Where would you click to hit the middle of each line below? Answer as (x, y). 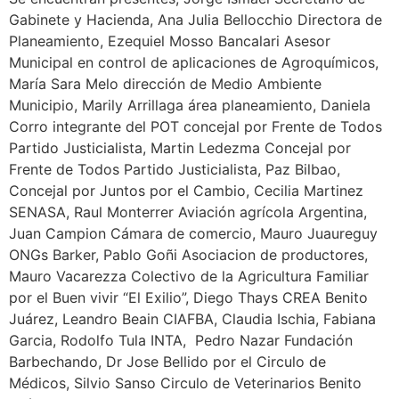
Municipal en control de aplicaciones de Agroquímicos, (194, 63)
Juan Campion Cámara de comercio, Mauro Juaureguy (193, 234)
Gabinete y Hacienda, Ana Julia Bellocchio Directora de (195, 20)
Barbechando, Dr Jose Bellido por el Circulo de (167, 362)
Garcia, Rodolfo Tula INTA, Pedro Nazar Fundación (181, 341)
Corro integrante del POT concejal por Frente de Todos (195, 127)
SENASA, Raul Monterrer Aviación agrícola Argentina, (188, 212)
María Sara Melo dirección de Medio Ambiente (165, 84)
